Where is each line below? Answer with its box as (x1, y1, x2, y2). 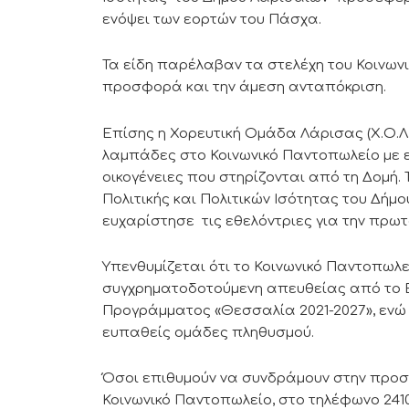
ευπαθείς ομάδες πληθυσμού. (102, 324, 314, 341)
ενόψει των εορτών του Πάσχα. (102, 12, 321, 28)
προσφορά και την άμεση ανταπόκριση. (102, 79, 386, 96)
